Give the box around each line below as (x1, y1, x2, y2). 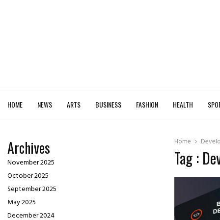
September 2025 (7, 183, 56, 195)
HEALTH (173, 99, 193, 110)
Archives (7, 137, 50, 158)
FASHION (136, 99, 158, 110)
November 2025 (7, 157, 55, 168)
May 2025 (7, 196, 36, 208)
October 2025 (7, 170, 49, 182)
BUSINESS (95, 99, 121, 110)
